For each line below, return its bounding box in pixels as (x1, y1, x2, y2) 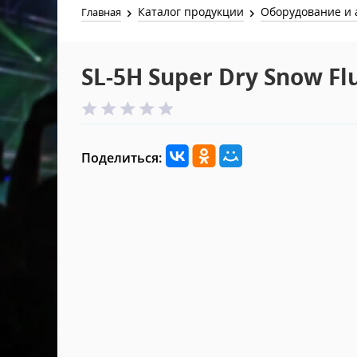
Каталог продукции (138, 4, 245, 19)
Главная (81, 5, 121, 19)
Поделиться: (81, 149, 162, 167)
